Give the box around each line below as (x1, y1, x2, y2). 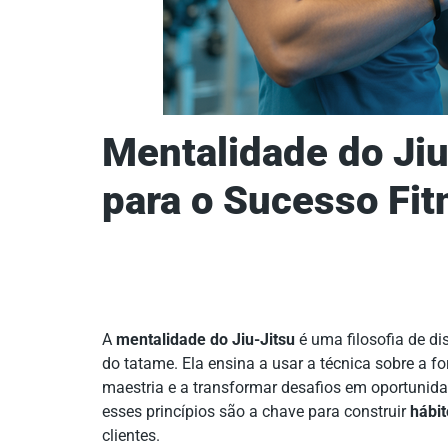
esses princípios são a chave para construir (102, 401, 410, 421)
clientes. (102, 425, 160, 445)
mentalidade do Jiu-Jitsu (116, 329, 295, 349)
